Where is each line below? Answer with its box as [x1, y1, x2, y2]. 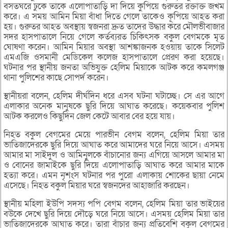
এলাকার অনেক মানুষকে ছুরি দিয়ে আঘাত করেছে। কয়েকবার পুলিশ [3, 100, 225, 112]
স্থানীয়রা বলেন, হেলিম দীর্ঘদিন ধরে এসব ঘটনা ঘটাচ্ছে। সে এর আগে [3, 90, 225, 102]
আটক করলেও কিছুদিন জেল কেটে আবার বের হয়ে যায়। [3, 110, 175, 123]
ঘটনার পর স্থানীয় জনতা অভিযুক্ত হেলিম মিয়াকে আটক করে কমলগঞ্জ [3, 62, 225, 74]
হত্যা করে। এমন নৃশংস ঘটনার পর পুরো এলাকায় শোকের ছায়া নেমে [3, 169, 225, 182]
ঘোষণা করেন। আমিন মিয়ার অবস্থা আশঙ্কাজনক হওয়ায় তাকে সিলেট [3, 41, 225, 53]
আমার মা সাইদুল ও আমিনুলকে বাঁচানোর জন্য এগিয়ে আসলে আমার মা [3, 149, 225, 161]
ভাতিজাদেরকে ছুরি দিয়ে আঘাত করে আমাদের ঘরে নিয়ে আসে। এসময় [3, 139, 225, 151]
